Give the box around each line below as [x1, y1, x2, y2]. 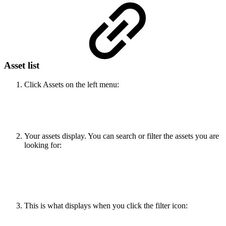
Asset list [4, 60, 42, 71]
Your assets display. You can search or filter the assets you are [24, 132, 219, 141]
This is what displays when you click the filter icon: [24, 201, 188, 210]
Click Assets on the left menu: [24, 80, 119, 89]
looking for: [24, 141, 62, 150]
